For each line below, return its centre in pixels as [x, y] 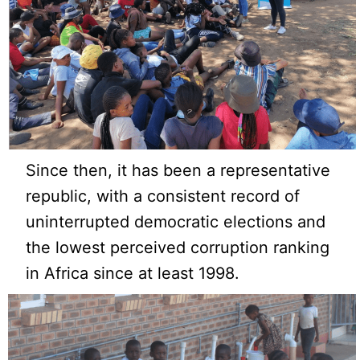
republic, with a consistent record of [163, 196]
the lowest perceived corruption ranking [178, 248]
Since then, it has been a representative [178, 171]
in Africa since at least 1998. [133, 274]
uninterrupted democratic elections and [176, 222]
